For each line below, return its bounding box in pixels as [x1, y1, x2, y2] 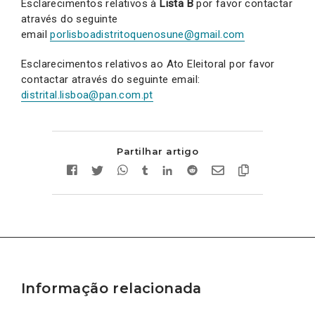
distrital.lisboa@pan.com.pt [21, 88, 153, 101]
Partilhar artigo [117, 145, 198, 157]
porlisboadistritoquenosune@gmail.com [50, 27, 245, 41]
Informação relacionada [21, 279, 202, 297]
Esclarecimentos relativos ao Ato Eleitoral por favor [21, 57, 275, 70]
